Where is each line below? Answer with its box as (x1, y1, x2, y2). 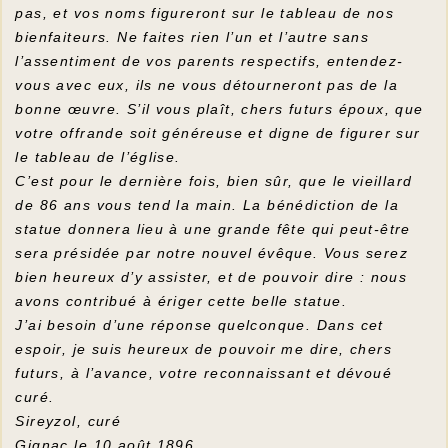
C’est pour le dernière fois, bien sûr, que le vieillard (15, 173, 413, 190)
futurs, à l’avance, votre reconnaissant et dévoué (15, 365, 393, 382)
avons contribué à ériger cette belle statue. (15, 293, 348, 310)
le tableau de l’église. (15, 149, 181, 166)
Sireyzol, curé (15, 413, 122, 430)
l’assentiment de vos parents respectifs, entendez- (15, 53, 404, 70)
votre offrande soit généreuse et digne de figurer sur (15, 125, 421, 142)
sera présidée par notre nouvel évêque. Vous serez (15, 245, 409, 262)
